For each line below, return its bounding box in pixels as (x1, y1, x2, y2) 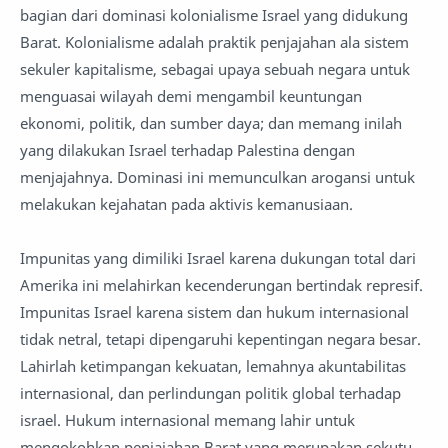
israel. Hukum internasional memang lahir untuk (20, 410, 355, 430)
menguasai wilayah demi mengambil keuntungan (20, 86, 362, 106)
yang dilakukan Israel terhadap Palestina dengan (20, 140, 355, 160)
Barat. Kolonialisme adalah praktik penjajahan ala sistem (20, 32, 409, 52)
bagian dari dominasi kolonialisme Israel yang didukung (20, 5, 408, 25)
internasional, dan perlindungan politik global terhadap (20, 383, 401, 403)
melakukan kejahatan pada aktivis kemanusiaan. (20, 194, 353, 214)
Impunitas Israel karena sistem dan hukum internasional (20, 302, 409, 322)
